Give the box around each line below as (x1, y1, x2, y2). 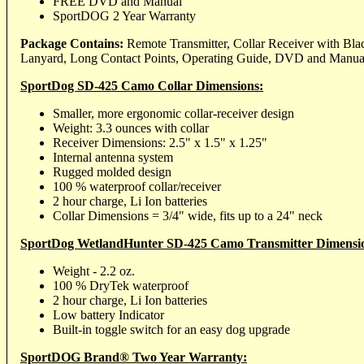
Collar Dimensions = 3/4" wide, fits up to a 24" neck (53, 208, 323, 223)
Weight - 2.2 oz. (53, 263, 135, 278)
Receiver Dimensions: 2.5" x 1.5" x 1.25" (53, 135, 267, 149)
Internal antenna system (53, 149, 173, 164)
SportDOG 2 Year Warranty (53, 8, 196, 23)
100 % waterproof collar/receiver (53, 179, 221, 193)
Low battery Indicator (53, 307, 164, 322)
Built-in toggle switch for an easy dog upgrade (53, 322, 290, 336)
